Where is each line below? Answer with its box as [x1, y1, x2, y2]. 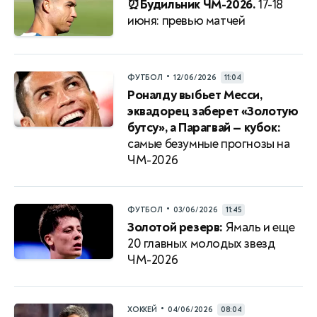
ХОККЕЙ [127, 304, 157, 314]
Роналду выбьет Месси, [127, 86, 263, 103]
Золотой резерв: [127, 219, 223, 236]
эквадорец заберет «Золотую [127, 103, 299, 120]
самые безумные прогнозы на [127, 135, 290, 152]
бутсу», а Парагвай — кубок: [127, 119, 281, 136]
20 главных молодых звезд [127, 235, 275, 252]
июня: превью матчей [127, 12, 246, 29]
